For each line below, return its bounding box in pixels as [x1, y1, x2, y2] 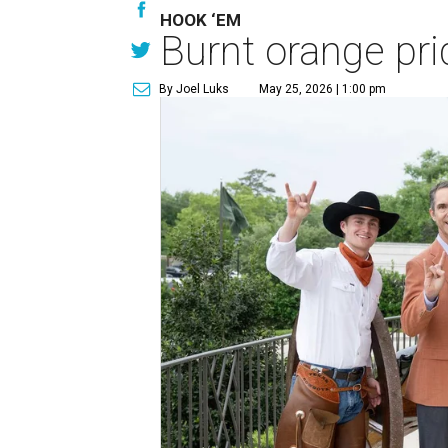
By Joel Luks [159, 82, 230, 97]
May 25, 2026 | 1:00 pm [259, 82, 387, 97]
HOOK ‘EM [160, 10, 242, 31]
